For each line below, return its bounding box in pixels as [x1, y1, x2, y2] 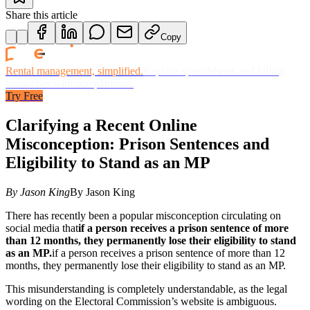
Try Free [6, 89, 43, 102]
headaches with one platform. [6, 77, 134, 89]
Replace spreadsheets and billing [143, 64, 285, 77]
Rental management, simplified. [6, 64, 143, 77]
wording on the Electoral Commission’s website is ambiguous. [6, 295, 277, 307]
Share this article [6, 8, 77, 21]
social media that [6, 221, 78, 234]
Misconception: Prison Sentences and [6, 134, 269, 153]
